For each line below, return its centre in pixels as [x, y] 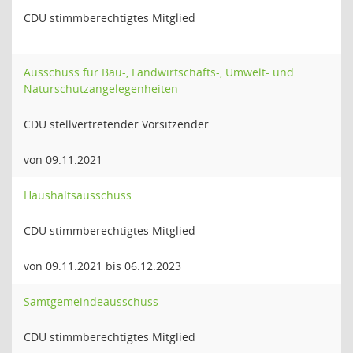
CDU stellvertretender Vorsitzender [116, 124]
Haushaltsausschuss [78, 195]
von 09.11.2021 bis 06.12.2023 [102, 266]
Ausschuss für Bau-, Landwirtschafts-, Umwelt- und [159, 72]
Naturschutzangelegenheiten [101, 89]
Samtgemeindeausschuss [91, 301]
